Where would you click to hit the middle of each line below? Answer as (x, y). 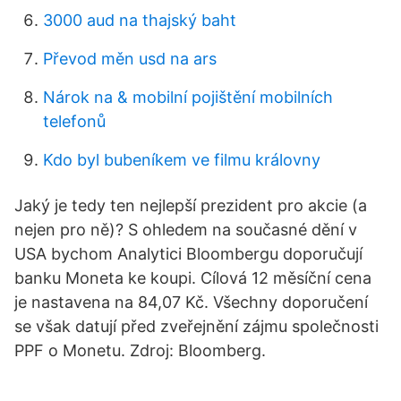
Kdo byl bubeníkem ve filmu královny (182, 160)
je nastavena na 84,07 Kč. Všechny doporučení (191, 302)
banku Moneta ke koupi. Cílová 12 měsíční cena (193, 278)
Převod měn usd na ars (130, 59)
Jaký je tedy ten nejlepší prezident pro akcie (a (191, 205)
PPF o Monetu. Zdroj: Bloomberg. (140, 350)
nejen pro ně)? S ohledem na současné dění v (186, 230)
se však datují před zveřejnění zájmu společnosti (196, 326)
